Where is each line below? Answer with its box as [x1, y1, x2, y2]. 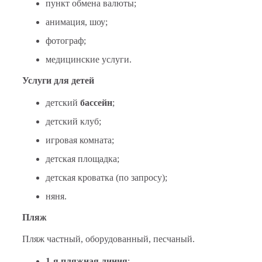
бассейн [80, 97, 112, 108]
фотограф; [46, 35, 86, 46]
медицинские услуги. [46, 54, 132, 64]
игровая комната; [46, 135, 114, 145]
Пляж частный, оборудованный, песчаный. [22, 234, 195, 244]
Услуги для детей [22, 75, 94, 85]
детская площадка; [46, 153, 119, 164]
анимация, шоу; [46, 16, 108, 27]
